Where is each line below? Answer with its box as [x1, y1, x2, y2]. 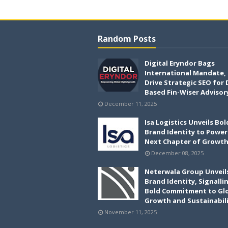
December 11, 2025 [104, 100, 157, 107]
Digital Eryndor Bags [145, 59, 215, 68]
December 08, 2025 [151, 149, 204, 157]
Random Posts [98, 33, 156, 44]
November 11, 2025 [104, 208, 157, 216]
